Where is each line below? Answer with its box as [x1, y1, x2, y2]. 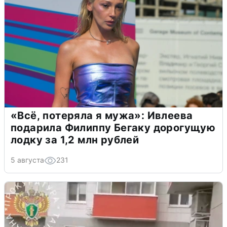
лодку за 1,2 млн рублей [11, 133, 139, 146]
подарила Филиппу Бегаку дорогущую [11, 121, 216, 134]
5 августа [11, 155, 44, 164]
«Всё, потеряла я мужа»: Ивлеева [11, 109, 193, 122]
